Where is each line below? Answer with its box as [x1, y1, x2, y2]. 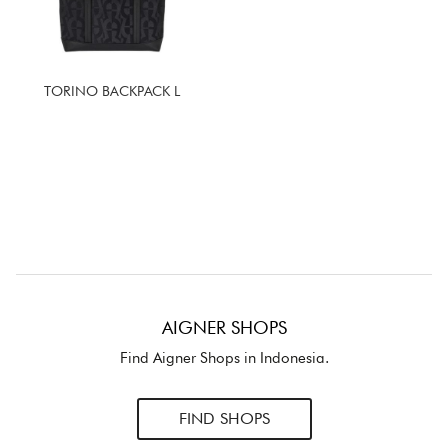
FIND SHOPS [178, 409, 270, 429]
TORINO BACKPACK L [44, 83, 180, 100]
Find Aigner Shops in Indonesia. [119, 349, 329, 368]
